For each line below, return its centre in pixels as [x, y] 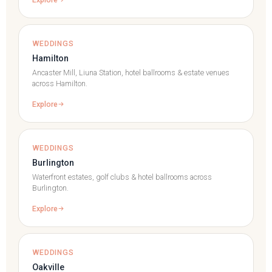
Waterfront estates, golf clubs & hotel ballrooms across [122, 177]
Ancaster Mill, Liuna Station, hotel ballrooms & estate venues [131, 73]
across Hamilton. [60, 83]
